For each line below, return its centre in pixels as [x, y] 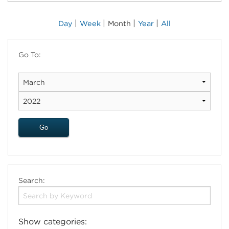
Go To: [30, 55]
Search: [32, 180]
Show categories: [53, 222]
